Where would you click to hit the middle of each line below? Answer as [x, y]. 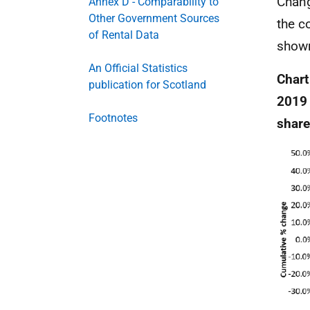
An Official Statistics [138, 68]
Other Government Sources [154, 18]
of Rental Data [124, 35]
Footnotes [113, 118]
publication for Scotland [147, 84]
